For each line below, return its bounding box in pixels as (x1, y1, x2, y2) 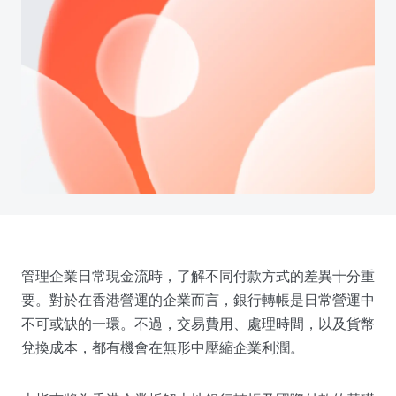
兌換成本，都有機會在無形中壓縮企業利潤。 (21, 338, 304, 356)
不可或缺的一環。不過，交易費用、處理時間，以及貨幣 (21, 314, 375, 332)
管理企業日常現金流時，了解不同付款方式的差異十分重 (21, 266, 375, 285)
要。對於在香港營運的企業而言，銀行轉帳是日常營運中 (21, 290, 375, 308)
